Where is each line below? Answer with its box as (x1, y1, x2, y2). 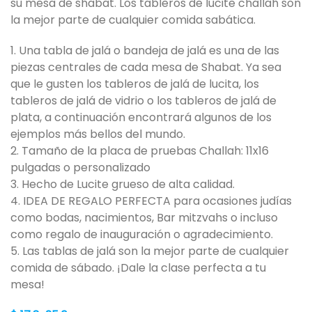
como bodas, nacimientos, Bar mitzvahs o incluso (10, 209, 278, 226)
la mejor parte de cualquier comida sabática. (10, 11, 256, 28)
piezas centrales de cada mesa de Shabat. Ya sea (10, 58, 281, 75)
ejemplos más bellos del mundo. (10, 125, 185, 142)
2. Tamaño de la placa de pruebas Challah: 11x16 (10, 142, 269, 159)
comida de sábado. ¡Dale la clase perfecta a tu (10, 259, 266, 276)
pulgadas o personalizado (10, 159, 150, 175)
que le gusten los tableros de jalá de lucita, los (10, 75, 259, 92)
